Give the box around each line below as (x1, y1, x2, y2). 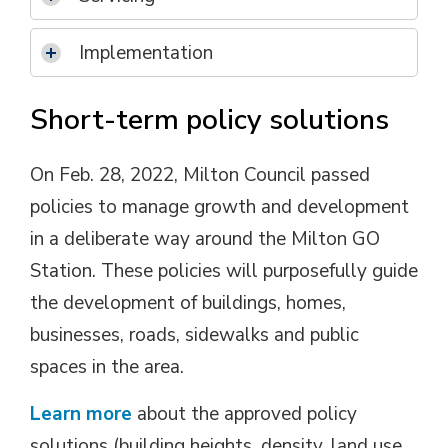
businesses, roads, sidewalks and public (30, 322, 359, 348)
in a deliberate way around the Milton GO (30, 226, 380, 252)
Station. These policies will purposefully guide (30, 258, 418, 284)
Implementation (79, 40, 213, 66)
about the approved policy (132, 401, 357, 427)
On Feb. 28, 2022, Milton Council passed (30, 162, 370, 188)
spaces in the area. (30, 354, 184, 380)
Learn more (30, 401, 132, 427)
